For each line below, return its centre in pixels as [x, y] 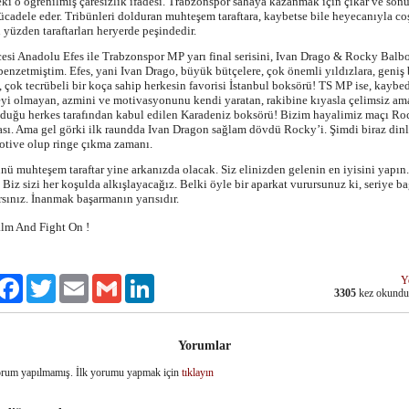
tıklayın [198, 372]
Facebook [44, 281]
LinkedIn [174, 281]
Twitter [71, 281]
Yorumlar [204, 345]
